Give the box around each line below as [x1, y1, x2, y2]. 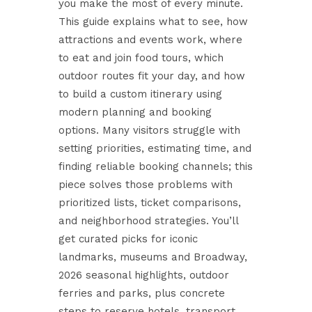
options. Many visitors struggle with [58, 124, 240, 136]
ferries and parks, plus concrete [58, 287, 225, 299]
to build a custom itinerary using [58, 88, 222, 100]
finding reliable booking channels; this [58, 160, 253, 173]
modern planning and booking [58, 106, 212, 118]
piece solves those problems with [58, 178, 233, 191]
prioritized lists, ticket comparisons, [58, 196, 241, 209]
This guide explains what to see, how [58, 15, 248, 28]
